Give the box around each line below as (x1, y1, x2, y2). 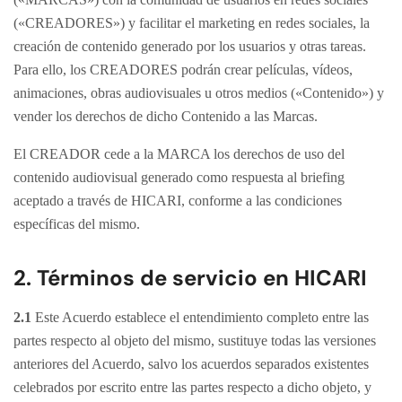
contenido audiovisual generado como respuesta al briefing (13, 170, 345, 185)
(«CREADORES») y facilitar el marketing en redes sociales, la (13, 15, 370, 31)
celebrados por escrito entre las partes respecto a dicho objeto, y (13, 380, 371, 395)
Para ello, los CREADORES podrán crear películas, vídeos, (13, 62, 353, 77)
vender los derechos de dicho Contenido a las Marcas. (13, 109, 318, 124)
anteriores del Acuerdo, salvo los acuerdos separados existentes (13, 356, 369, 371)
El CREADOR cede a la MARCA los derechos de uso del (13, 146, 345, 162)
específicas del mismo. (13, 216, 140, 232)
